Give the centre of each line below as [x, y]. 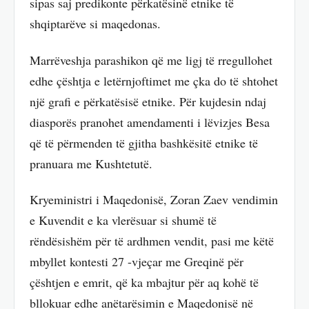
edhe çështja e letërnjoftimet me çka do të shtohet [154, 80]
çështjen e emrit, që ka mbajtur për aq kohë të [144, 282]
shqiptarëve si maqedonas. [95, 24]
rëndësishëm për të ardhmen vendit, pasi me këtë [152, 241]
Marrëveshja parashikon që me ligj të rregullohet [151, 60]
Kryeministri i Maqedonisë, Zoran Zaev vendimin [154, 200]
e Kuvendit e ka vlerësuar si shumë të [123, 220]
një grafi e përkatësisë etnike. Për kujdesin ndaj [148, 101]
